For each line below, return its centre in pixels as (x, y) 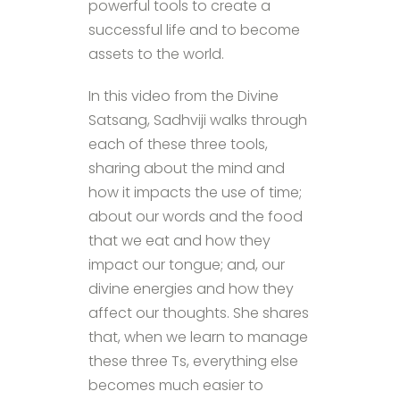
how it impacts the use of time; (195, 192)
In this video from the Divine (183, 96)
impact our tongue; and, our (187, 264)
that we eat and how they (179, 240)
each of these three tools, (178, 144)
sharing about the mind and (187, 168)
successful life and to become (194, 29)
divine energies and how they (191, 288)
